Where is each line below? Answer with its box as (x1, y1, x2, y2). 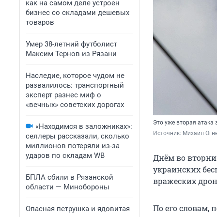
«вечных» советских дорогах (26, 100, 124, 109)
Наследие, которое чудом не (26, 71, 124, 80)
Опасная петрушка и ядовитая (26, 204, 130, 213)
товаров (26, 18, 54, 27)
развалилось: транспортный (26, 81, 124, 90)
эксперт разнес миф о (26, 91, 101, 99)
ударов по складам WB (26, 151, 105, 160)
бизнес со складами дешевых (26, 8, 129, 17)
